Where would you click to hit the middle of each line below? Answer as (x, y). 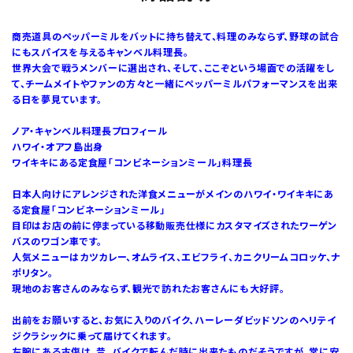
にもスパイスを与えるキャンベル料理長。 (100, 52)
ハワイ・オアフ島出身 (58, 147)
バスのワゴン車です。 (57, 241)
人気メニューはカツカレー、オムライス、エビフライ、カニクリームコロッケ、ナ (176, 257)
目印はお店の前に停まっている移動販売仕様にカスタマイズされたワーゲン (175, 225)
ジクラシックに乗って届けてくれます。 (92, 336)
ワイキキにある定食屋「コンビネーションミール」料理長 (132, 162)
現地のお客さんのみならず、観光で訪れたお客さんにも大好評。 (149, 288)
